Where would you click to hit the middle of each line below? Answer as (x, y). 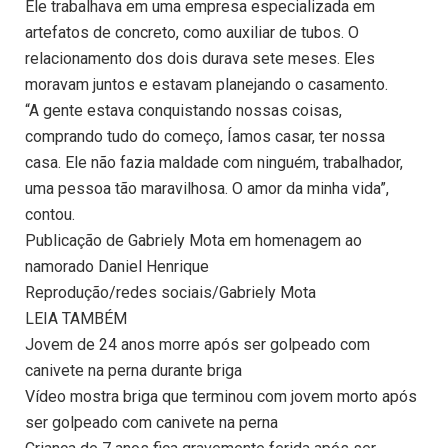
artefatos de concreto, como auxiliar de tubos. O (192, 33)
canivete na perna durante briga (133, 371)
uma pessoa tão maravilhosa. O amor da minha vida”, (207, 189)
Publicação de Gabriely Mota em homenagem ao (193, 241)
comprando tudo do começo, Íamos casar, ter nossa (205, 137)
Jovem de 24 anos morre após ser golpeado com (197, 345)
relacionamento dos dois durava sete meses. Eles (200, 59)
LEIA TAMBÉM (76, 319)
